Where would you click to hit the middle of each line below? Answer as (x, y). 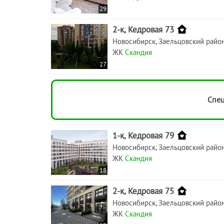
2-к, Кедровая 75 (143, 191)
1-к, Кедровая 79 (143, 135)
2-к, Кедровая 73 (143, 29)
